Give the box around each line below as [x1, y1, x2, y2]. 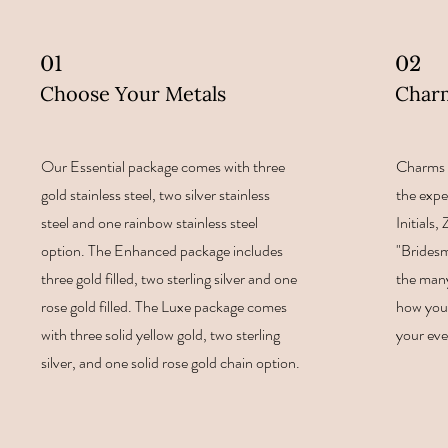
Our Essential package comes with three [41, 155, 286, 178]
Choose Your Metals [40, 81, 227, 106]
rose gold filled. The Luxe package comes [41, 295, 288, 318]
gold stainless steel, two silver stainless [41, 183, 271, 206]
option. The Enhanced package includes [41, 239, 284, 262]
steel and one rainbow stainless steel [41, 211, 259, 234]
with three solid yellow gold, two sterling [41, 323, 281, 346]
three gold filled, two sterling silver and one [41, 267, 298, 290]
